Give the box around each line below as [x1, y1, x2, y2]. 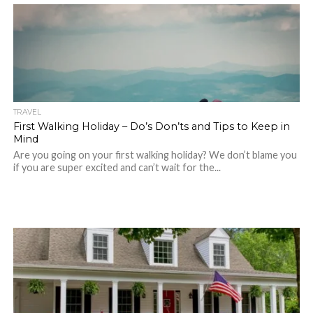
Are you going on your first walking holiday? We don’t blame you [13, 149, 297, 161]
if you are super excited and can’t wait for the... [13, 161, 221, 173]
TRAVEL [13, 108, 41, 117]
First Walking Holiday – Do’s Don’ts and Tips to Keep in [13, 120, 290, 133]
